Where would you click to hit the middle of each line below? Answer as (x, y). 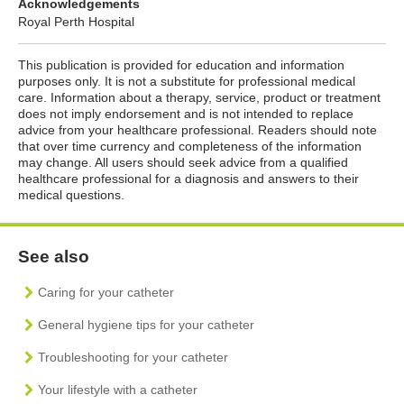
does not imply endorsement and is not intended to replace (186, 113)
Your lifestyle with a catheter (118, 389)
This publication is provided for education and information (181, 64)
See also (54, 256)
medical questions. (71, 194)
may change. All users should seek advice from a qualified (183, 162)
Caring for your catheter (106, 292)
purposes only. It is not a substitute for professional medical (187, 81)
